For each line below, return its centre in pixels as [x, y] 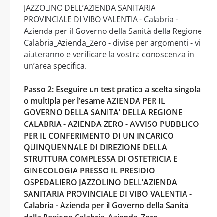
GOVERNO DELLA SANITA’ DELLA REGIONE [103, 112]
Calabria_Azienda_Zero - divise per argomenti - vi [112, 42]
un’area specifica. [55, 66]
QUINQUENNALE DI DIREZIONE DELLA [95, 147]
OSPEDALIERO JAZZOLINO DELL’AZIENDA [101, 182]
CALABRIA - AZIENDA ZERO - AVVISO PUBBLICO [111, 124]
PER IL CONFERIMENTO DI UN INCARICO [99, 135]
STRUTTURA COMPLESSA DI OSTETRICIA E [101, 159]
